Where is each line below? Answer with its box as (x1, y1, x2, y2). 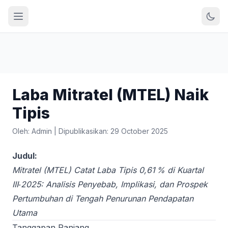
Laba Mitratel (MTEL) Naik (12, 85, 209, 104)
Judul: (12, 151, 37, 161)
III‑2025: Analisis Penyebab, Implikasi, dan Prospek (12, 179, 208, 189)
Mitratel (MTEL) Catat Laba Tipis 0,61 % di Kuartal (12, 165, 204, 175)
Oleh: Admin (12, 127, 52, 135)
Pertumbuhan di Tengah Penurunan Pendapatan (12, 193, 193, 204)
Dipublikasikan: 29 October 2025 (59, 127, 168, 135)
